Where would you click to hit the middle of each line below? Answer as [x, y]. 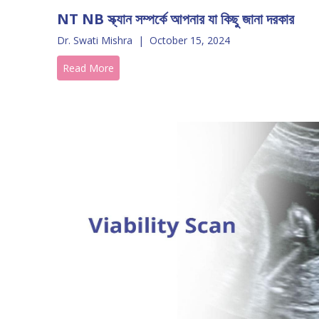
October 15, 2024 [190, 40]
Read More [88, 68]
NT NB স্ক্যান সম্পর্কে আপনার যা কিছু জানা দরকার [176, 19]
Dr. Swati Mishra [95, 40]
